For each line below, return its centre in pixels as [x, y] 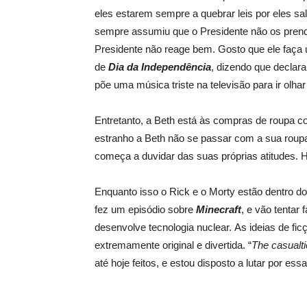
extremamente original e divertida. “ [173, 245]
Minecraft [219, 209]
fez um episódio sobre [145, 209]
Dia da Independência [160, 67]
